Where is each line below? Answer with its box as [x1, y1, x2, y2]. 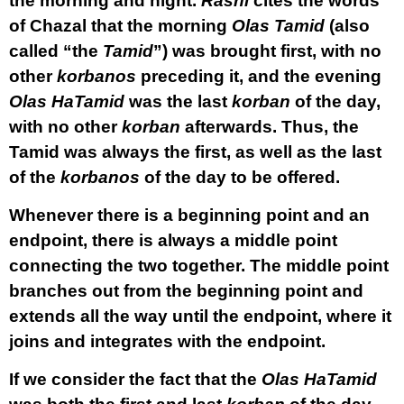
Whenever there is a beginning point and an [9, 206, 370, 225]
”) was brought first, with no [153, 41, 381, 60]
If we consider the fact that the [9, 370, 262, 389]
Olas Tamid [232, 16, 325, 35]
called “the [9, 41, 103, 60]
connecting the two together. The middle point [9, 256, 389, 275]
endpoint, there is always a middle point [9, 231, 337, 250]
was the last [124, 92, 232, 111]
